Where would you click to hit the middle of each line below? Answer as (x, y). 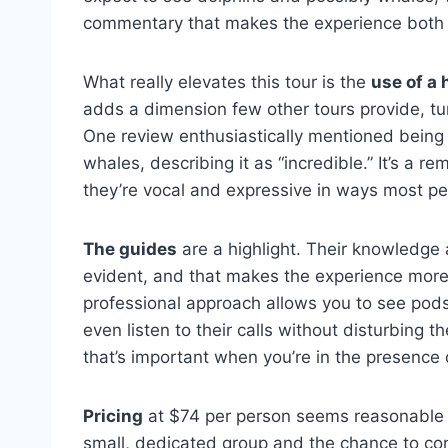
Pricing (113, 416)
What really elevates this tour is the (227, 82)
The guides (130, 249)
